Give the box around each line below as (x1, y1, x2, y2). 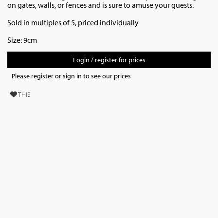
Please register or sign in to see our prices (12, 72, 131, 80)
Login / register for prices (73, 55, 145, 64)
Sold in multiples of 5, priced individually (7, 18, 140, 27)
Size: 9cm (7, 35, 38, 45)
